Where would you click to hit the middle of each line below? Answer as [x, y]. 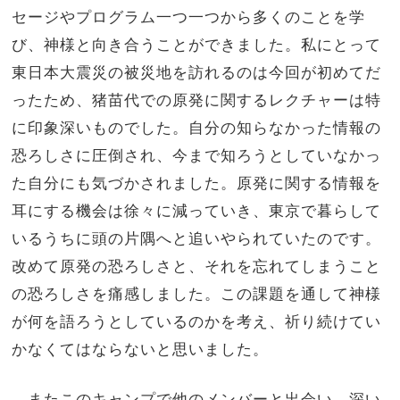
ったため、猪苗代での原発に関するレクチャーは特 [197, 100]
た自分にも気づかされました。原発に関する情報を [197, 183]
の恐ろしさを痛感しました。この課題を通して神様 [197, 294]
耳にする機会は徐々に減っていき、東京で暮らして [197, 211]
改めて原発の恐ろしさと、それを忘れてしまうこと [197, 267]
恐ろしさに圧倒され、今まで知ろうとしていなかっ [197, 156]
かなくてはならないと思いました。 [141, 350]
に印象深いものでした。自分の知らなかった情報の [197, 128]
